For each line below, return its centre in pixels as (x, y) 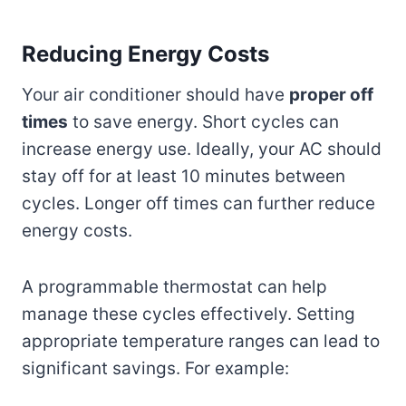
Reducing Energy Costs (145, 53)
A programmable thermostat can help (174, 286)
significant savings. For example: (155, 368)
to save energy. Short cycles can (203, 121)
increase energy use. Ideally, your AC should (202, 149)
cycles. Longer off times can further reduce (198, 203)
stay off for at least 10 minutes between (184, 176)
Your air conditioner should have (155, 94)
